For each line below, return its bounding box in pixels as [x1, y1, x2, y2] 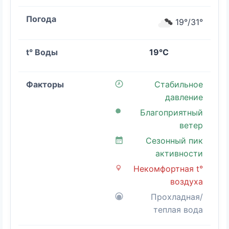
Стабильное [154, 79, 203, 90]
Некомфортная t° [133, 164, 203, 174]
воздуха [170, 176, 203, 187]
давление [165, 92, 203, 103]
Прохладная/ [151, 192, 203, 202]
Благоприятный [140, 107, 203, 118]
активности [155, 148, 203, 159]
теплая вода [153, 204, 203, 215]
